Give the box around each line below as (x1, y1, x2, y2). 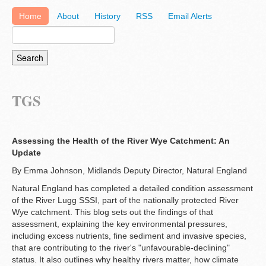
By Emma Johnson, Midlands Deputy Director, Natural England (12, 166, 247, 176)
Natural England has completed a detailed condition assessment (12, 183, 253, 194)
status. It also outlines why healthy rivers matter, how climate (12, 255, 239, 265)
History (94, 11, 121, 21)
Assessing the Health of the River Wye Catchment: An (12, 136, 230, 146)
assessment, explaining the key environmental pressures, (12, 219, 227, 229)
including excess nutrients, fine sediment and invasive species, (12, 231, 246, 241)
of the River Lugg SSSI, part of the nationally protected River (12, 195, 239, 205)
